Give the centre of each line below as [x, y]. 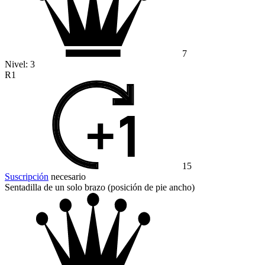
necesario [67, 177]
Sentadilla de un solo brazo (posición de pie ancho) [100, 188]
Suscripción [27, 177]
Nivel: [17, 64]
